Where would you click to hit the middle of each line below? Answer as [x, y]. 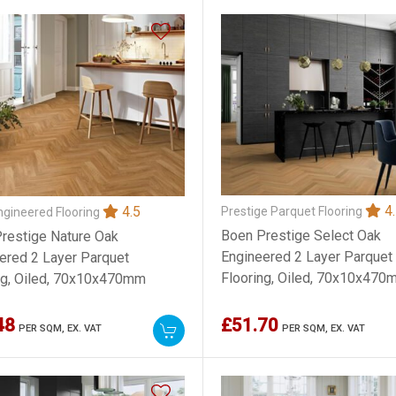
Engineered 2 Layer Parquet [306, 256]
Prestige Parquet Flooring [293, 211]
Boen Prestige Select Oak [301, 235]
